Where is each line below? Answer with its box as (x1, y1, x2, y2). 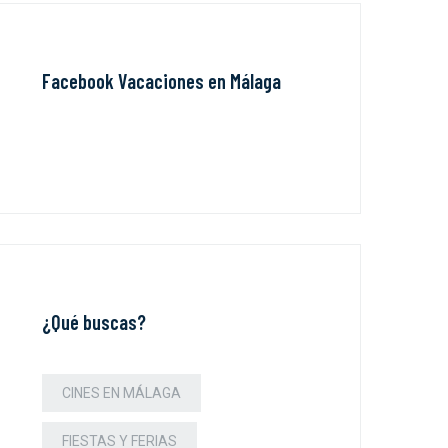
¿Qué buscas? (42, 309, 146, 334)
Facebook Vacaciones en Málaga (42, 68, 281, 93)
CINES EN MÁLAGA (62, 384, 181, 401)
